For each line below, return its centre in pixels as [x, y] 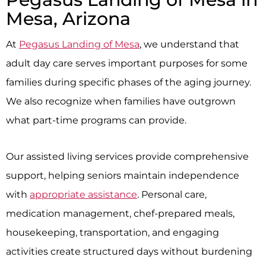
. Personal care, [172, 194]
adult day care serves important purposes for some [127, 63]
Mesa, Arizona [68, 19]
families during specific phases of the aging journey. [129, 82]
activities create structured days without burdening [129, 251]
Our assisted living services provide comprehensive [127, 156]
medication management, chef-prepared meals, [120, 213]
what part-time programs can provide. [96, 120]
